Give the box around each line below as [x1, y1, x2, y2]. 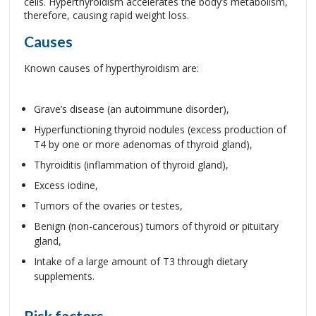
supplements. [34, 269, 95, 283]
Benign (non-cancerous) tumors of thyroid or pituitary [34, 219, 279, 233]
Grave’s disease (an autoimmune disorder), [34, 102, 229, 116]
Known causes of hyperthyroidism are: [24, 61, 199, 75]
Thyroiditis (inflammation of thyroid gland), [34, 158, 229, 171]
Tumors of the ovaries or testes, [34, 199, 183, 212]
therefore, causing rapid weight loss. [24, 8, 189, 22]
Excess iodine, [34, 178, 98, 192]
